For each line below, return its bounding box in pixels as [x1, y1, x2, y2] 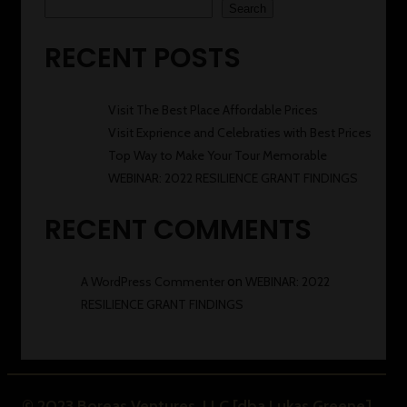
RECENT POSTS [45, 39, 241, 78]
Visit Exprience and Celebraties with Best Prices [108, 124, 372, 142]
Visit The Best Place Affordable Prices [108, 102, 318, 119]
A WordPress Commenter [81, 273, 224, 290]
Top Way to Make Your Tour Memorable [108, 147, 327, 164]
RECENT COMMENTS [45, 211, 312, 250]
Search [229, 2, 266, 16]
